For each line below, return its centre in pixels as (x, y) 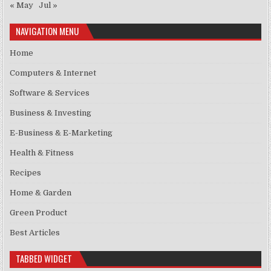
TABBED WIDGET (44, 259)
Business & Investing (51, 113)
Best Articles (35, 233)
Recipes (26, 173)
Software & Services (50, 93)
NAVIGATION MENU (47, 31)
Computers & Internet (53, 73)
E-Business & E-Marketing (61, 133)
